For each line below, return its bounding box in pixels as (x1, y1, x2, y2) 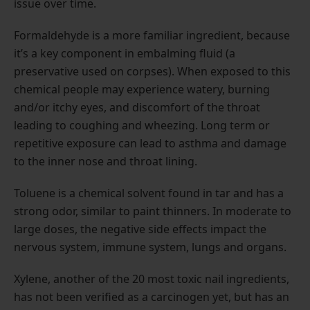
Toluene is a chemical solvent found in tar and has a (14, 185, 284, 201)
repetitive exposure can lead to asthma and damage (14, 135, 286, 151)
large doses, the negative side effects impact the (14, 221, 266, 237)
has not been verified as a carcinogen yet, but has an (14, 289, 289, 304)
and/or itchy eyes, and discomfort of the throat (14, 99, 260, 115)
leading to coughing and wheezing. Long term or (14, 117, 270, 133)
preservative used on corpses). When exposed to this (14, 63, 291, 79)
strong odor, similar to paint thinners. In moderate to (14, 203, 291, 219)
